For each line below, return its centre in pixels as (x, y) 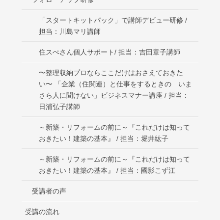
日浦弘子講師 (59, 107)
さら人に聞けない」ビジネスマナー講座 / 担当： (114, 96)
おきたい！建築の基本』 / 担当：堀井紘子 (104, 139)
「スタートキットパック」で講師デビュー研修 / (113, 20)
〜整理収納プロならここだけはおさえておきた (111, 73)
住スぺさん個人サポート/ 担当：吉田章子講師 (110, 52)
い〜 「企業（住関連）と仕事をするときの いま (115, 84)
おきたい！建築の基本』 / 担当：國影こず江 (107, 171)
